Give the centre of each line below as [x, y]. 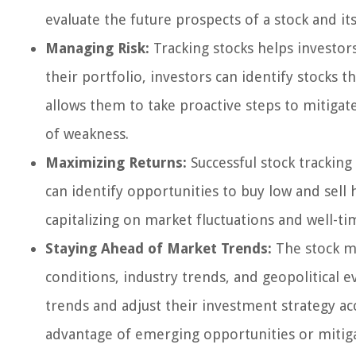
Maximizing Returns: [116, 163]
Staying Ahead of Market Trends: [159, 248]
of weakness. [87, 134]
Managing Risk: [97, 48]
